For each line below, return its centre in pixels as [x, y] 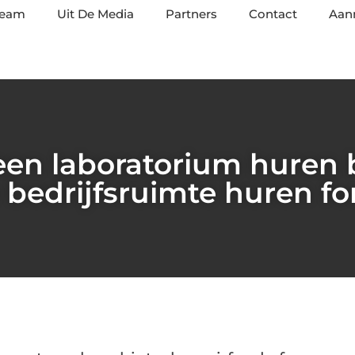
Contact [273, 14]
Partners [191, 14]
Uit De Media [95, 14]
